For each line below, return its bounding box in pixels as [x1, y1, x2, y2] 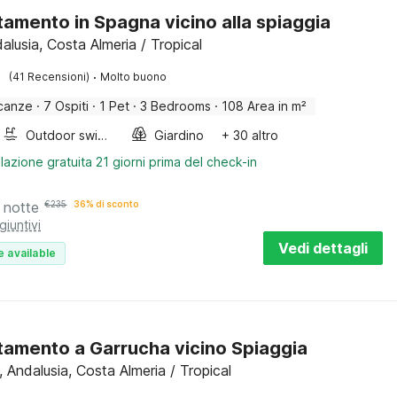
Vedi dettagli [278, 239, 368, 257]
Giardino [154, 128, 205, 143]
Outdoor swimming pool [97, 128, 108, 143]
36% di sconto [74, 198, 140, 209]
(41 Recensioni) [9, 70, 90, 83]
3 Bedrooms [140, 98, 212, 113]
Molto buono [100, 70, 167, 83]
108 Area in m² [222, 98, 307, 113]
